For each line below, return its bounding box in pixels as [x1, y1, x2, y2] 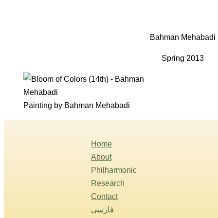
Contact [91, 192, 118, 201]
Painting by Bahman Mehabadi [23, 101, 130, 110]
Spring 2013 [161, 54, 204, 63]
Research [91, 179, 125, 188]
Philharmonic [91, 166, 137, 175]
